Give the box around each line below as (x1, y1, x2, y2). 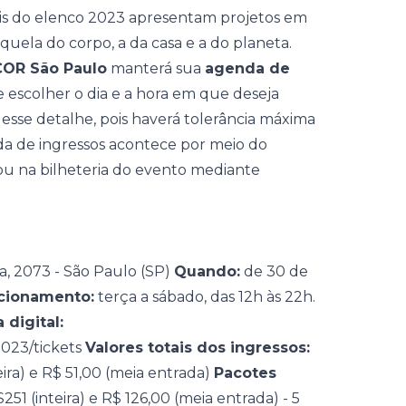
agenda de (205, 60, 290, 77)
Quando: (174, 263, 240, 280)
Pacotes (214, 364, 276, 382)
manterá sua (107, 60, 205, 77)
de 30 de (240, 263, 308, 280)
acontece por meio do (105, 136, 267, 153)
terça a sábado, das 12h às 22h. (94, 288, 315, 305)
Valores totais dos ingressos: (85, 339, 310, 356)
